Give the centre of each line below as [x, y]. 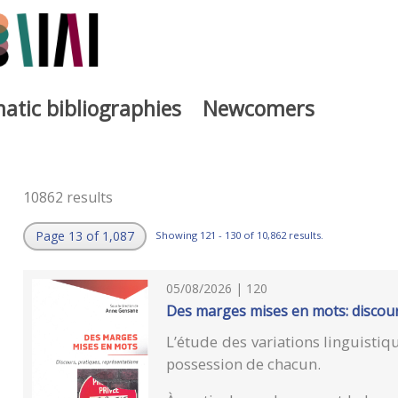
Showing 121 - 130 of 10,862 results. [239, 235]
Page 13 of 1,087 [84, 236]
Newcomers [259, 108]
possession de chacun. [244, 363]
